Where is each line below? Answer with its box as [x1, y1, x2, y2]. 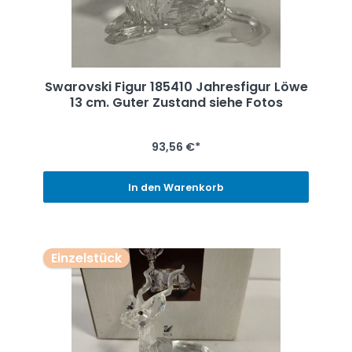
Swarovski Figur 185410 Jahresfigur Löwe [44, 78, 308, 97]
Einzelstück [50, 248, 122, 267]
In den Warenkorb [128, 180, 224, 194]
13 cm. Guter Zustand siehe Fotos [69, 93, 283, 112]
